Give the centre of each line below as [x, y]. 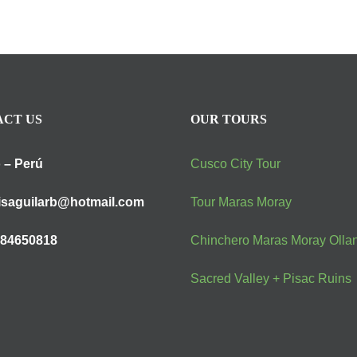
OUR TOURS [229, 119]
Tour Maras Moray [241, 202]
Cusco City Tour [235, 164]
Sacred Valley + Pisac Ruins [271, 279]
